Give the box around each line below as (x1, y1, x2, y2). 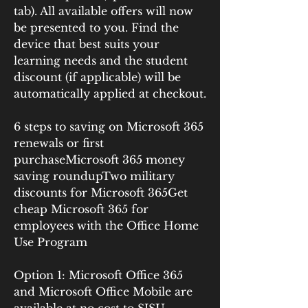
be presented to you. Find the (14, 21, 179, 34)
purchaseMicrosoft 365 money (14, 153, 185, 166)
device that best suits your (14, 37, 159, 51)
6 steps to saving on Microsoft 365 (14, 120, 203, 133)
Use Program (14, 235, 87, 249)
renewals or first (14, 136, 104, 150)
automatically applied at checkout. (14, 87, 206, 100)
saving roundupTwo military (14, 169, 175, 183)
